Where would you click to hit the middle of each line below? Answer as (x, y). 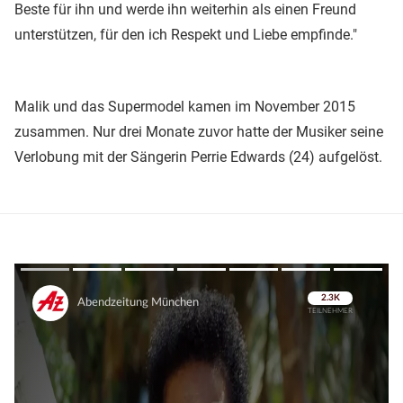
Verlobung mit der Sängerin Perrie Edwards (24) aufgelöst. (198, 157)
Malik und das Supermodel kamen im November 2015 (185, 106)
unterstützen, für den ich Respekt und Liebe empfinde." (186, 34)
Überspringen (324, 317)
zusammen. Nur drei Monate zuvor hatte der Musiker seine (199, 131)
